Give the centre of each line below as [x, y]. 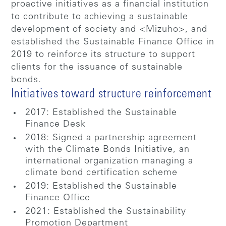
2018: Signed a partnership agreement [111, 138]
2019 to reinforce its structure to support [103, 55]
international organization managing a [109, 161]
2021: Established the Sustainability [106, 212]
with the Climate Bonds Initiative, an [108, 150]
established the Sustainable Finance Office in [113, 42]
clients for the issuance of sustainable [97, 67]
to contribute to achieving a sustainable [100, 17]
